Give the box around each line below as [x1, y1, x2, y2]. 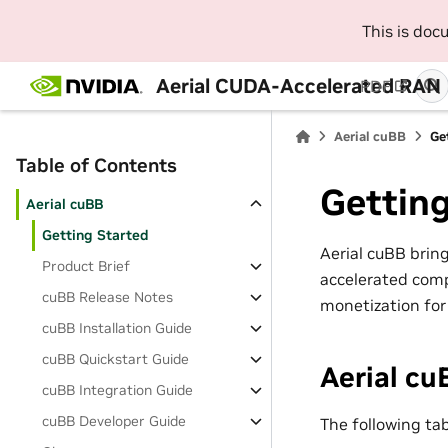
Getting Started [42, 226, 150, 244]
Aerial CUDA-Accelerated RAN [155, 72, 441, 99]
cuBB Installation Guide [42, 319, 193, 337]
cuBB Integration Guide [42, 381, 194, 399]
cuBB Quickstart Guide [42, 350, 190, 368]
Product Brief [42, 257, 131, 275]
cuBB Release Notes [42, 288, 174, 306]
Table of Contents [16, 153, 177, 177]
